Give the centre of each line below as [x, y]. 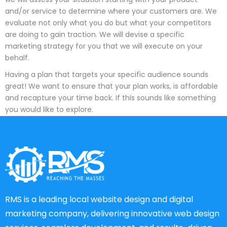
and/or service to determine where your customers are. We [111, 11]
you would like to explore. [49, 109]
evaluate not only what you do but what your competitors [108, 23]
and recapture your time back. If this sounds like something [110, 98]
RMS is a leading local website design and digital [99, 200]
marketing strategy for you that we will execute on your [104, 46]
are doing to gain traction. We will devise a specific [95, 34]
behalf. [17, 58]
